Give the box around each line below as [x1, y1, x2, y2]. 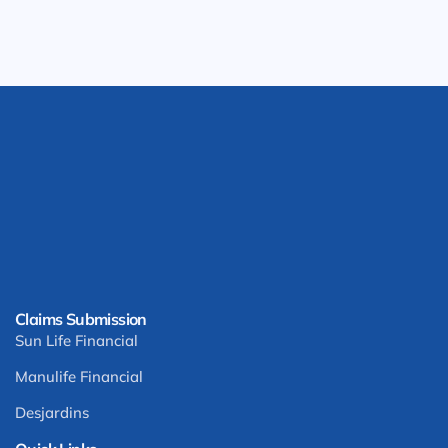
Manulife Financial [15, 367, 143, 387]
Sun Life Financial [15, 331, 138, 351]
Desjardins [15, 403, 89, 423]
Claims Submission [15, 309, 147, 330]
